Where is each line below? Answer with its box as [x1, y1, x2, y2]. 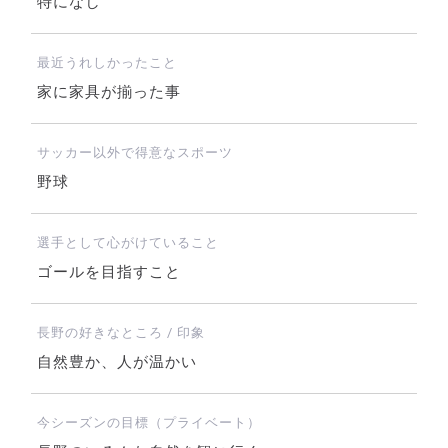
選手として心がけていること [36, 235, 219, 251]
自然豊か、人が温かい [36, 353, 197, 372]
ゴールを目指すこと [36, 263, 181, 282]
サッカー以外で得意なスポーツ [36, 145, 233, 161]
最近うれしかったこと [36, 55, 177, 71]
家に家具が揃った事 [36, 83, 181, 102]
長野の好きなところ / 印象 [36, 325, 205, 341]
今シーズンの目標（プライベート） [36, 415, 261, 431]
